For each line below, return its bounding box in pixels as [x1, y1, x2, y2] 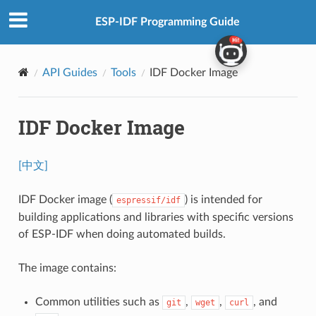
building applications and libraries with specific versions [18, 211, 293, 223]
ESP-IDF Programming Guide [95, 16, 240, 28]
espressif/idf [116, 195, 181, 205]
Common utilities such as [35, 296, 162, 308]
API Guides [42, 66, 97, 78]
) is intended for [184, 193, 262, 205]
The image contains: [18, 262, 116, 274]
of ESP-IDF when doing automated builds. [18, 228, 226, 240]
